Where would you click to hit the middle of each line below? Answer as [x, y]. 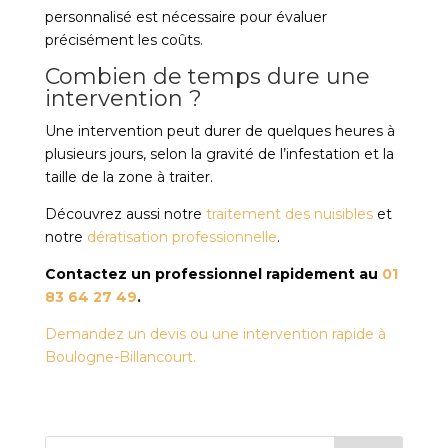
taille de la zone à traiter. [128, 177]
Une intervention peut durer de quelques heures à [219, 131]
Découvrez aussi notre [125, 214]
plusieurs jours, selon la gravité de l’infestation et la [219, 154]
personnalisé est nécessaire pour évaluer [185, 17]
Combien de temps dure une [207, 76]
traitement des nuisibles [289, 214]
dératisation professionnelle [181, 237]
